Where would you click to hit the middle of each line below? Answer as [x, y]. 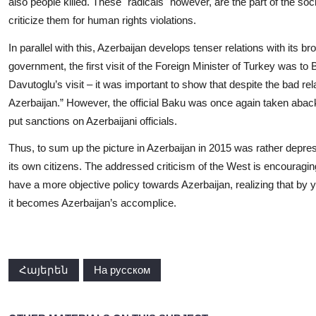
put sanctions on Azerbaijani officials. [93, 121]
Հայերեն [44, 270]
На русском [122, 270]
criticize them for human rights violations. [102, 20]
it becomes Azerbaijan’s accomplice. [92, 203]
